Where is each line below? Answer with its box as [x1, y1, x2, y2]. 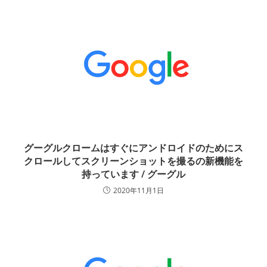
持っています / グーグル [82, 167, 185, 181]
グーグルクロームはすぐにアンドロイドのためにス [24, 141, 243, 155]
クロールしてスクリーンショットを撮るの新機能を [24, 154, 243, 168]
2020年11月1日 [113, 185, 164, 196]
